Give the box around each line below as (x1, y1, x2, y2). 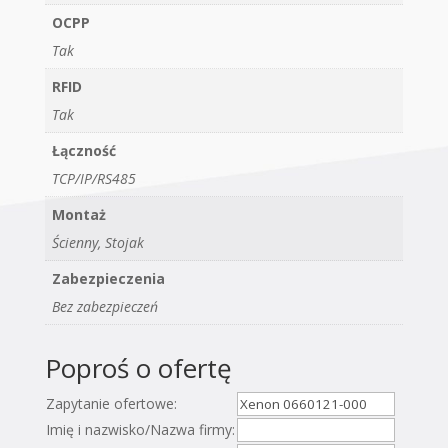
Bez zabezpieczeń (51, 297, 158, 317)
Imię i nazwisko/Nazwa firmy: (45, 420, 235, 440)
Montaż (51, 205, 106, 225)
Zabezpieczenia (51, 269, 165, 289)
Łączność (51, 141, 116, 161)
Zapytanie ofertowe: (45, 394, 177, 414)
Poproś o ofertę (44, 350, 232, 387)
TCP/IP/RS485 (51, 169, 136, 189)
